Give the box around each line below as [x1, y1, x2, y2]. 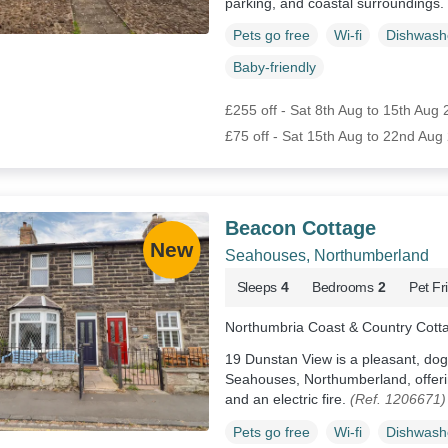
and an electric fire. [224, 391, 350, 408]
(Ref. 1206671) [349, 391, 446, 408]
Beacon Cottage [224, 217, 376, 240]
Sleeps [236, 279, 277, 296]
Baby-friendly [232, 59, 316, 76]
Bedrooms [312, 279, 374, 296]
